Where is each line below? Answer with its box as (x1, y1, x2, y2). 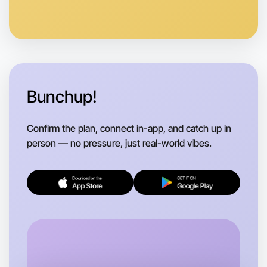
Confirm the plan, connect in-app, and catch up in (27, 122, 231, 134)
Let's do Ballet (26, 220, 111, 236)
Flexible (36, 244, 70, 256)
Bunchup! (27, 86, 97, 107)
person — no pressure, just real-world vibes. (27, 136, 212, 149)
